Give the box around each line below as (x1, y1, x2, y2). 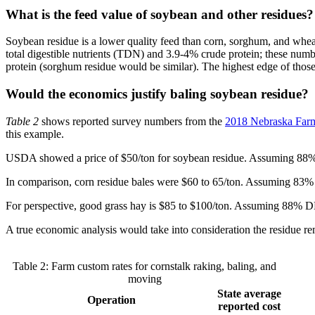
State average (217, 287, 281, 300)
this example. (6, 127, 64, 140)
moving (127, 272, 162, 285)
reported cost (218, 300, 281, 312)
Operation (86, 293, 136, 306)
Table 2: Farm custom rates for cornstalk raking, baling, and (13, 259, 276, 272)
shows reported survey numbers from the (39, 115, 225, 127)
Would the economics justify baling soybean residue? (6, 86, 309, 102)
